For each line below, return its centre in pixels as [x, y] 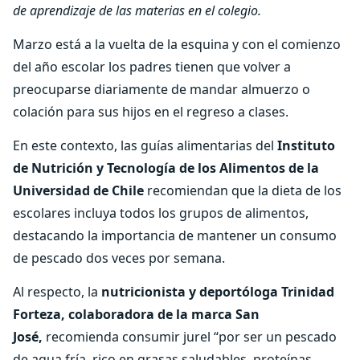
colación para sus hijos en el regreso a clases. [151, 112]
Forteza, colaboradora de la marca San [136, 314]
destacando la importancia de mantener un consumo [175, 235]
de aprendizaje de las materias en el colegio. [137, 10]
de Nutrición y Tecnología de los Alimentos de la [166, 168]
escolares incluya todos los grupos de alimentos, [161, 213]
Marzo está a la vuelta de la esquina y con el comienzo [177, 44]
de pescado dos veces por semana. [121, 258]
